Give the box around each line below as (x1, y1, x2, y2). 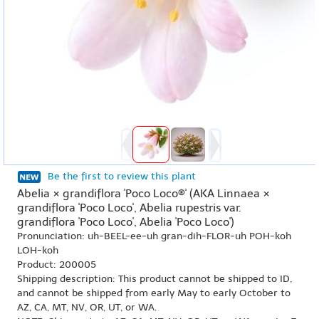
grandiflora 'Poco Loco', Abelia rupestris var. (17, 201, 241, 214)
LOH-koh (17, 244, 58, 256)
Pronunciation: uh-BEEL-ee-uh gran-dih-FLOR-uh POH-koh (17, 230, 291, 242)
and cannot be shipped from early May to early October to (17, 287, 291, 299)
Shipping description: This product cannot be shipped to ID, (17, 273, 292, 285)
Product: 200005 (17, 258, 96, 271)
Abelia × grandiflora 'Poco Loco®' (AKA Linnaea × (17, 187, 270, 200)
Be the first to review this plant (48, 170, 196, 182)
